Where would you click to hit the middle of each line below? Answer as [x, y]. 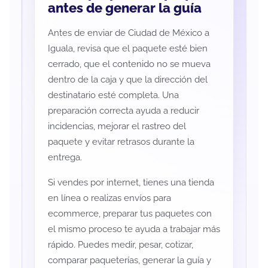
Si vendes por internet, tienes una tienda [131, 183]
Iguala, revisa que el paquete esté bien [127, 49]
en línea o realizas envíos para [109, 198]
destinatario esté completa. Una [113, 95]
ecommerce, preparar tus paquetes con [130, 214]
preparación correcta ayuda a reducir [123, 111]
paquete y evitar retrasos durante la [121, 142]
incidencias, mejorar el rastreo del [117, 127]
